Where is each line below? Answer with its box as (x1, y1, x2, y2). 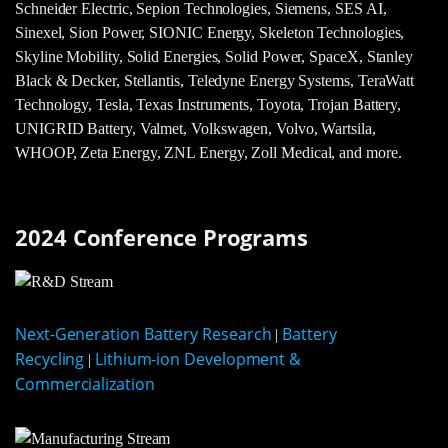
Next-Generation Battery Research (15, 321, 272, 344)
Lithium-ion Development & (95, 346, 302, 369)
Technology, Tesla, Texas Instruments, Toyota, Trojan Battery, (15, 95, 402, 113)
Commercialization (15, 371, 155, 394)
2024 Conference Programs (15, 223, 309, 253)
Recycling (15, 346, 85, 369)
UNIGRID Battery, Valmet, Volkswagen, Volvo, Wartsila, (15, 119, 376, 137)
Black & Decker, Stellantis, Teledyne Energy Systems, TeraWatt (15, 71, 415, 89)
